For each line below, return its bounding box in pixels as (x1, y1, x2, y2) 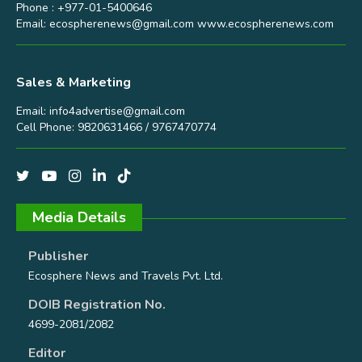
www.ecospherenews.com (194, 16, 334, 32)
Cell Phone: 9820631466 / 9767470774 (16, 120, 217, 136)
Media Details (32, 208, 126, 228)
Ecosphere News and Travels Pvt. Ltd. (28, 268, 223, 284)
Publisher (28, 247, 88, 266)
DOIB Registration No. (28, 296, 166, 314)
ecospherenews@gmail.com (49, 16, 194, 32)
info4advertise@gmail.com (49, 103, 185, 120)
